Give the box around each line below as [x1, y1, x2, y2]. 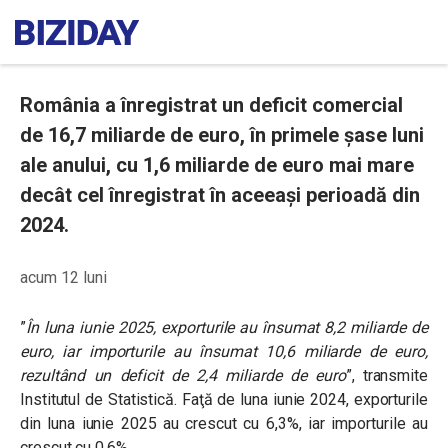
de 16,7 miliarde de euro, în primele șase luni [20, 123, 424, 147]
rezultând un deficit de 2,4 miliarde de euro [20, 366, 346, 385]
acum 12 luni [20, 268, 107, 287]
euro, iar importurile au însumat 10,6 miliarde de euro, [20, 342, 428, 361]
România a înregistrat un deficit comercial [20, 93, 403, 117]
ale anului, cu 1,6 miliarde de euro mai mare [20, 153, 414, 177]
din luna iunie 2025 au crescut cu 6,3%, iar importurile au [20, 414, 428, 433]
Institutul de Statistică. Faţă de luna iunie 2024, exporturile [20, 390, 428, 409]
